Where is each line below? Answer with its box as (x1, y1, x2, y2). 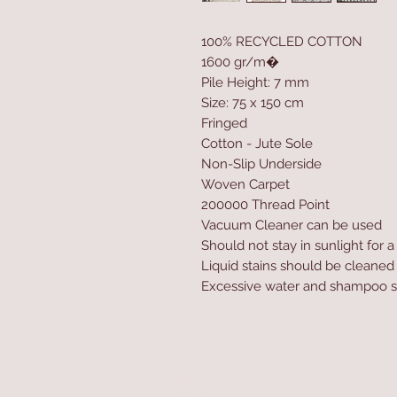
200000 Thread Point (201, 197, 330, 213)
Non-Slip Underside (201, 156, 322, 172)
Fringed (201, 115, 247, 131)
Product (170, 371, 218, 387)
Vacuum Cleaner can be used (201, 217, 382, 233)
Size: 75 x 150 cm (201, 95, 304, 111)
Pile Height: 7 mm (201, 74, 309, 90)
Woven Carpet (201, 176, 290, 192)
